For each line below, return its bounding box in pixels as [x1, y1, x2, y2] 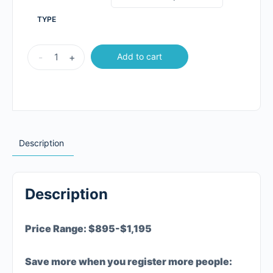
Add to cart [117, 51, 162, 62]
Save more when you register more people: [25, 255, 232, 268]
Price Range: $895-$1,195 [25, 222, 152, 235]
